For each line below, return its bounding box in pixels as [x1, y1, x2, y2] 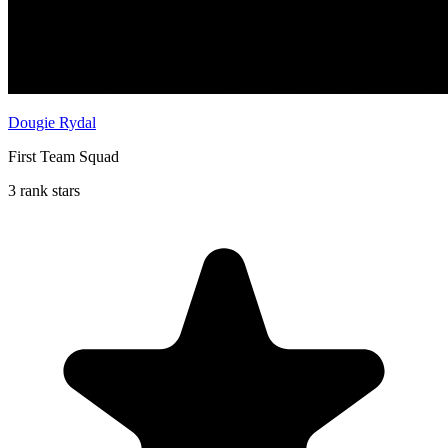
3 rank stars [8, 181, 80, 199]
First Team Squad [8, 147, 119, 165]
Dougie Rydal [8, 113, 96, 131]
